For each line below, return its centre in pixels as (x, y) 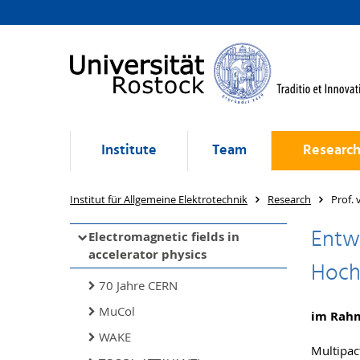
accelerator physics (147, 254)
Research (289, 199)
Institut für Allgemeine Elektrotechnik (159, 199)
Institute (129, 151)
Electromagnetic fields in (164, 237)
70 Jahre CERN (138, 285)
